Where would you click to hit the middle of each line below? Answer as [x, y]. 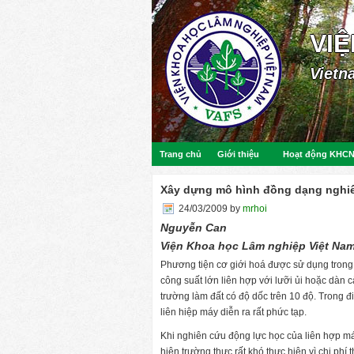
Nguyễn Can [194, 228]
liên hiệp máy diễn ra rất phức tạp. [233, 312]
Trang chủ [181, 154]
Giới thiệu [238, 154]
